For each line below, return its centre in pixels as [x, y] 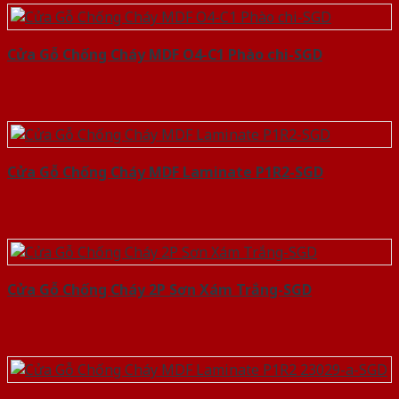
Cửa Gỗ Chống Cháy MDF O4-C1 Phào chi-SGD [165, 55]
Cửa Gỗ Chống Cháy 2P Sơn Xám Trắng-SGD [159, 290]
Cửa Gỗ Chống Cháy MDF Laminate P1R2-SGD [165, 172]
